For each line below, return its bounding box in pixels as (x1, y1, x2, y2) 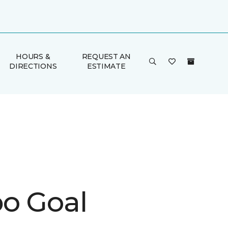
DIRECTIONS (9, 62, 57, 71)
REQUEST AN (81, 52, 131, 61)
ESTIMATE (87, 62, 126, 71)
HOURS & (16, 52, 50, 61)
